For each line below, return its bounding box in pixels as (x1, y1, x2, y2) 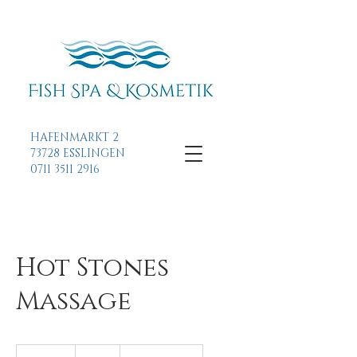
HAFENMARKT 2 (30, 130, 119, 145)
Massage (16, 284, 131, 319)
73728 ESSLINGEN (30, 146, 128, 161)
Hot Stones (16, 251, 169, 285)
